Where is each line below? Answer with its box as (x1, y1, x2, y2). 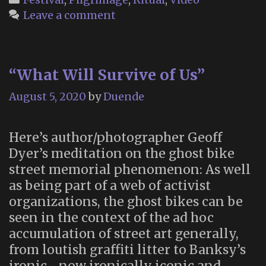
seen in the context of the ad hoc (9, 210, 214, 226)
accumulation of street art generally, (9, 226, 239, 242)
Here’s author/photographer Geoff (9, 129, 222, 146)
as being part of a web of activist (9, 178, 211, 194)
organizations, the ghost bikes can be (9, 194, 243, 210)
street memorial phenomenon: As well (9, 161, 251, 178)
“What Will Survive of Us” (9, 65, 205, 85)
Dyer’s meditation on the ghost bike (9, 145, 235, 162)
